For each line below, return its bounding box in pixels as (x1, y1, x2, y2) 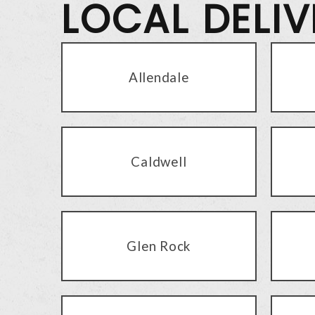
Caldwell (131, 153, 187, 169)
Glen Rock (127, 237, 191, 254)
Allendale (128, 68, 189, 85)
